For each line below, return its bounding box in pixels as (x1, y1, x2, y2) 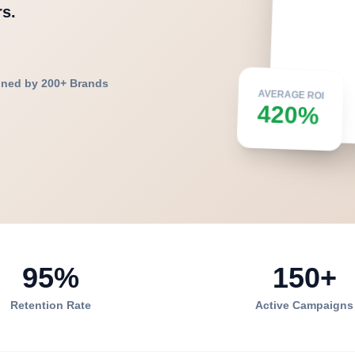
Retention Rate (10, 299, 91, 312)
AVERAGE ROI (258, 90, 324, 103)
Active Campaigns (255, 299, 353, 312)
